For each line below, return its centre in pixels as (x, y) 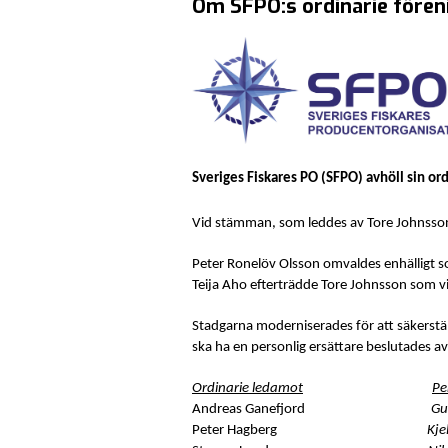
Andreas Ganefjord (311, 409)
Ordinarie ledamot (247, 388)
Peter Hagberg (309, 430)
